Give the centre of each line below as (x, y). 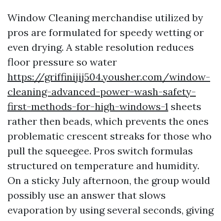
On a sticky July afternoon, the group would (109, 180)
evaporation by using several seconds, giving (110, 210)
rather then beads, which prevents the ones (108, 121)
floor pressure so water (62, 62)
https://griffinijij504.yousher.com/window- (109, 77)
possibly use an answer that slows (87, 195)
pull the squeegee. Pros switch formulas (100, 151)
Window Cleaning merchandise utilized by (105, 18)
